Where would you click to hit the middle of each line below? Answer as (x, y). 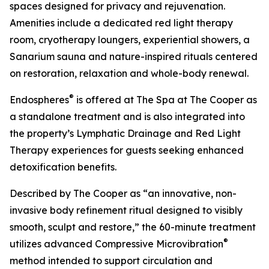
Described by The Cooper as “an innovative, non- (123, 194)
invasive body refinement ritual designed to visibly (126, 210)
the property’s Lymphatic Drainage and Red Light (125, 134)
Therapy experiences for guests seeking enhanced (127, 150)
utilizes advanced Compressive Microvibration (116, 244)
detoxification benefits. (63, 167)
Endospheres (39, 100)
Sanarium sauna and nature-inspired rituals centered (134, 57)
